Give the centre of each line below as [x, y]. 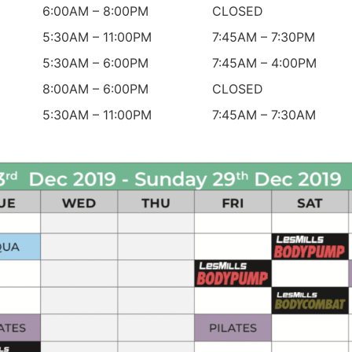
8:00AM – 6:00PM [95, 89]
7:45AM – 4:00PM [264, 63]
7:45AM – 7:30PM [263, 37]
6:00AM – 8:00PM [95, 11]
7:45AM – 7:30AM [264, 115]
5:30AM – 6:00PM [95, 63]
